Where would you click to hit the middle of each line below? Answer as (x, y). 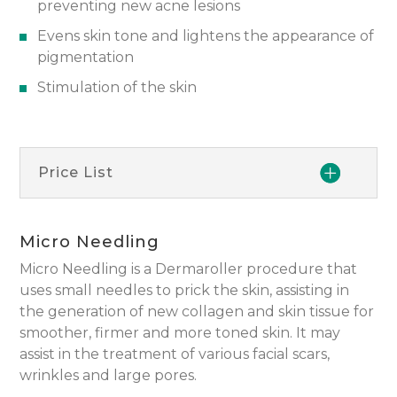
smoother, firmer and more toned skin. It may (180, 332)
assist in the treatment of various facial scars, (175, 354)
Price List (76, 172)
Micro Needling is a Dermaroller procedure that (189, 269)
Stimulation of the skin (117, 87)
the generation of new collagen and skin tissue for (197, 311)
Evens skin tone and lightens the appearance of (206, 35)
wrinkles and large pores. (109, 375)
